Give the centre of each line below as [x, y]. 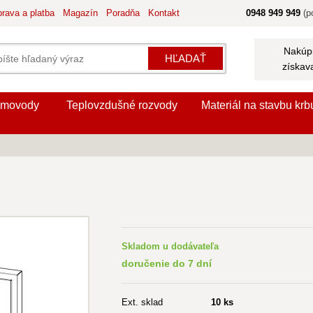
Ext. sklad [142, 302]
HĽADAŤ [185, 58]
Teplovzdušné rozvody [122, 105]
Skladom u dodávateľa [170, 246]
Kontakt [164, 13]
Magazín [80, 13]
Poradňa [123, 13]
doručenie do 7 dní [167, 263]
